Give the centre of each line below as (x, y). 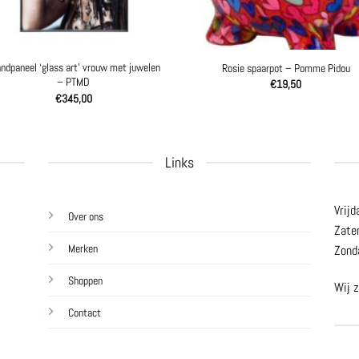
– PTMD (73, 82)
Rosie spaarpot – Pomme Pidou (286, 68)
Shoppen (86, 281)
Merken (83, 249)
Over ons (86, 217)
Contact (85, 313)
